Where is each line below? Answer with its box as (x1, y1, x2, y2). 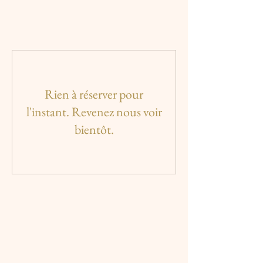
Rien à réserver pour (45, 86, 143, 103)
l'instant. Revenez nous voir (26, 103, 162, 120)
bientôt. (74, 121, 114, 138)
